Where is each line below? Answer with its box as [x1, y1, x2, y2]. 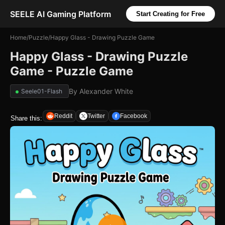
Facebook [120, 113, 147, 120]
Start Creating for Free [136, 10, 205, 18]
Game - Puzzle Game [10, 64, 133, 78]
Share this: [11, 114, 42, 122]
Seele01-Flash [21, 87, 62, 95]
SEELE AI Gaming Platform [10, 9, 111, 19]
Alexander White [79, 87, 133, 95]
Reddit [54, 113, 72, 120]
